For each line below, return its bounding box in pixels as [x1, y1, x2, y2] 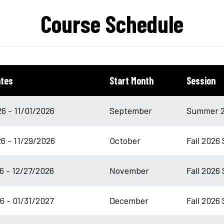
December [109, 194, 148, 206]
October [109, 134, 140, 146]
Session [186, 74, 215, 86]
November [109, 164, 149, 176]
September [109, 104, 152, 116]
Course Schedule [40, 8, 183, 38]
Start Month [109, 74, 153, 86]
